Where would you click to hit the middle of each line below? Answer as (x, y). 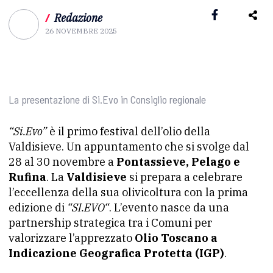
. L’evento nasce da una (169, 207)
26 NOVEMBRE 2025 (81, 31)
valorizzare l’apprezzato (72, 238)
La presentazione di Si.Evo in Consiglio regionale (107, 99)
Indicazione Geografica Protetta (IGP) (116, 253)
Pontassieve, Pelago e (178, 162)
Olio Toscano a (176, 238)
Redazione (78, 18)
